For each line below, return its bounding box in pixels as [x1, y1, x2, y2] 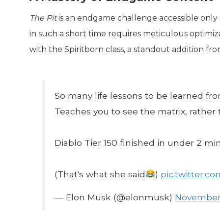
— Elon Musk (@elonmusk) [55, 192, 175, 202]
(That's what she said [55, 168, 146, 179]
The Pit [29, 13, 56, 23]
